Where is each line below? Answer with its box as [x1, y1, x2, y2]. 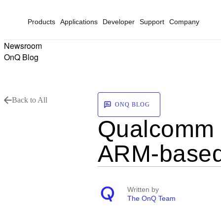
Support [140, 18, 164, 26]
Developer [103, 18, 135, 26]
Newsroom [4, 40, 42, 51]
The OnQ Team [127, 194, 176, 202]
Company [169, 18, 199, 26]
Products [28, 18, 55, 26]
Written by [127, 185, 159, 193]
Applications [60, 18, 98, 26]
